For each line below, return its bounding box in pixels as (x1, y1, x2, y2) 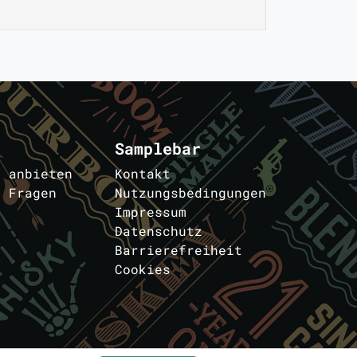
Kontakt (115, 165, 171, 182)
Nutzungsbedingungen (115, 184, 267, 202)
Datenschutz (115, 222, 203, 240)
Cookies (115, 261, 171, 278)
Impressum (115, 203, 187, 221)
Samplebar (115, 138, 202, 159)
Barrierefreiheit (115, 241, 243, 259)
